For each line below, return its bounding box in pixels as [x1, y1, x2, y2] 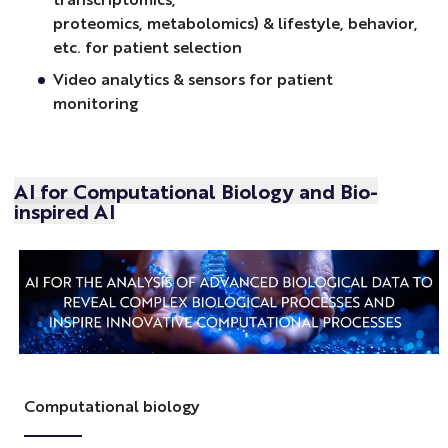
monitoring [52, 92, 142, 114]
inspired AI [14, 196, 116, 224]
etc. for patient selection [52, 36, 246, 58]
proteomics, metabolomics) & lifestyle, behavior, [52, 12, 418, 34]
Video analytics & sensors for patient [52, 68, 333, 90]
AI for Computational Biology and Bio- [14, 176, 379, 204]
